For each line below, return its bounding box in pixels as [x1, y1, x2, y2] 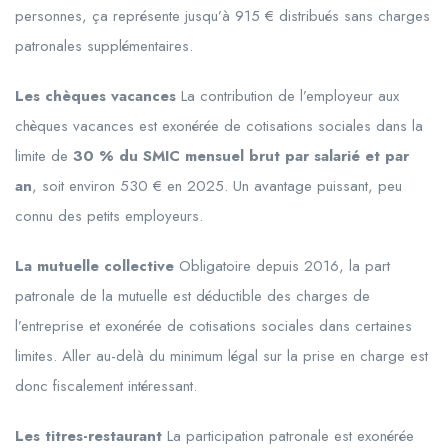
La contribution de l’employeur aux [176, 85, 399, 108]
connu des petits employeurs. [15, 205, 203, 228]
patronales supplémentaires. [15, 35, 193, 58]
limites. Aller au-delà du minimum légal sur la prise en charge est [15, 345, 428, 368]
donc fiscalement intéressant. [15, 375, 197, 398]
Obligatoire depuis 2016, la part [174, 255, 390, 278]
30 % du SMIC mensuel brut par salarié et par [73, 145, 409, 168]
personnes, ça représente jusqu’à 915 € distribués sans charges [15, 5, 430, 28]
